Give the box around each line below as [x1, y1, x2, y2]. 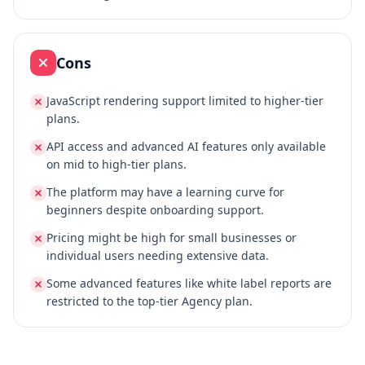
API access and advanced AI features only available [46, 139, 326, 154]
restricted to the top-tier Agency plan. [46, 293, 253, 309]
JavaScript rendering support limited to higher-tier [46, 93, 323, 108]
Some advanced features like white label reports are [46, 275, 332, 291]
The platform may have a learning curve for [46, 184, 284, 200]
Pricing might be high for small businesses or [46, 230, 297, 245]
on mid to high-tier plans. [46, 156, 187, 172]
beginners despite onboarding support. [46, 202, 264, 218]
